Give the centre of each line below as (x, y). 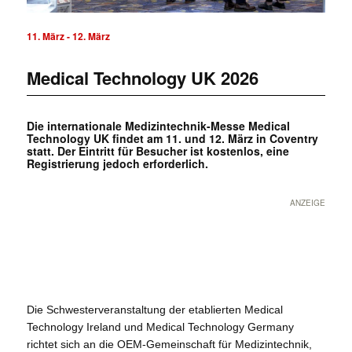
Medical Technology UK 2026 (142, 78)
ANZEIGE (308, 203)
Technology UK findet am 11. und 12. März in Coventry (172, 139)
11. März (45, 37)
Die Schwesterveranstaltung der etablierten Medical (154, 309)
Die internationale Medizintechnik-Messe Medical (158, 126)
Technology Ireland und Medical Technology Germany (160, 326)
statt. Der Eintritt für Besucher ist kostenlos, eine (158, 151)
